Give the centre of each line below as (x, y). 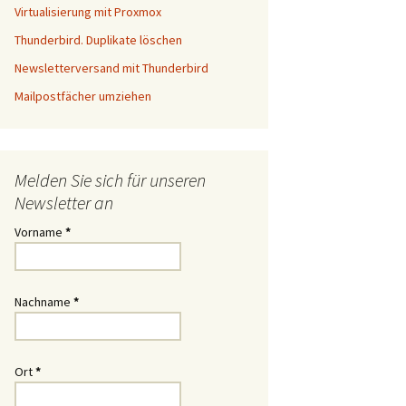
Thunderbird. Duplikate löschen (98, 40)
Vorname (40, 232)
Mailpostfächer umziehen (83, 96)
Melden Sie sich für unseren (110, 180)
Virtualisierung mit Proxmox (88, 12)
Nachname (44, 302)
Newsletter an (64, 203)
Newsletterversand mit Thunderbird (111, 68)
